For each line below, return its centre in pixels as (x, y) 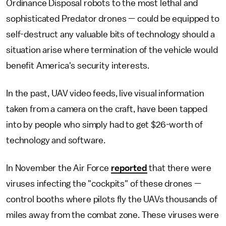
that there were (179, 168)
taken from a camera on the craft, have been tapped (107, 109)
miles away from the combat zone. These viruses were (112, 215)
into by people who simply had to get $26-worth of (105, 125)
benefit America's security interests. (79, 66)
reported (129, 168)
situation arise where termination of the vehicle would (112, 50)
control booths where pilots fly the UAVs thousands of (112, 199)
